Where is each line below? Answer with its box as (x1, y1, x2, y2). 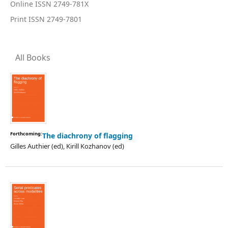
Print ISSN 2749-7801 (10, 14, 82, 24)
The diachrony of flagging (42, 130, 133, 140)
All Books (15, 52, 50, 63)
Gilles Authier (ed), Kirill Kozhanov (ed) (10, 141, 124, 151)
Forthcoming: (10, 130, 42, 137)
